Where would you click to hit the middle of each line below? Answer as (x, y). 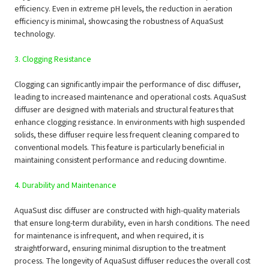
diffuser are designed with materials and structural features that (124, 110)
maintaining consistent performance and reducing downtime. (121, 161)
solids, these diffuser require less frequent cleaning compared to (127, 135)
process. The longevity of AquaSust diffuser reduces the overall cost (133, 261)
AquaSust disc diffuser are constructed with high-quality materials (127, 211)
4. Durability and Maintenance (66, 186)
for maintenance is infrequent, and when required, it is (109, 236)
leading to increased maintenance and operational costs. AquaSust (131, 98)
